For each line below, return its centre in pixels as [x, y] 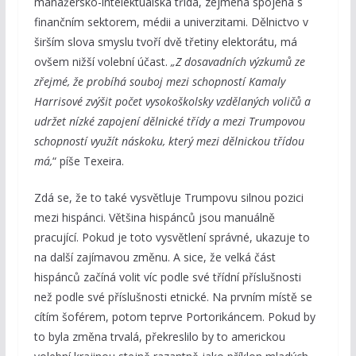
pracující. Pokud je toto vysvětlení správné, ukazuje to [172, 237]
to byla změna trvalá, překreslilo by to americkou [159, 336]
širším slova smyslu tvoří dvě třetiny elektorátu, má [165, 41]
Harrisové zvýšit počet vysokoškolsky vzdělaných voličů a [172, 101]
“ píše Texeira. [88, 161]
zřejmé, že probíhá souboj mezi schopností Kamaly [159, 81]
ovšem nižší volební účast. [101, 61]
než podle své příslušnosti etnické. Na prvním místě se [173, 296]
